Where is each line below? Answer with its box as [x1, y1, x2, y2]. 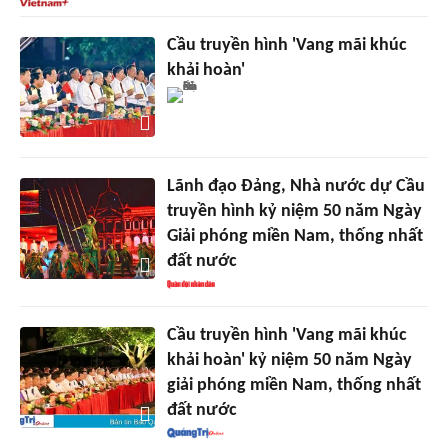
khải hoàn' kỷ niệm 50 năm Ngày [166, 351, 412, 371]
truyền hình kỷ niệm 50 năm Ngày [166, 202, 422, 222]
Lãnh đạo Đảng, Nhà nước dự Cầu [166, 177, 425, 197]
